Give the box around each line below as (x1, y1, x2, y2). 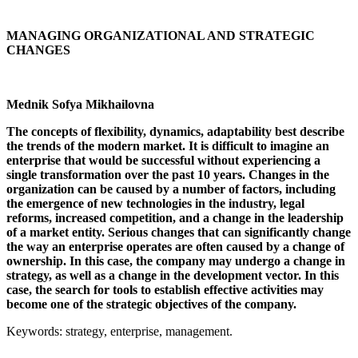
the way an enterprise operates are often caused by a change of (6, 239, 344, 253)
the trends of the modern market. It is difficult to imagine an (6, 138, 329, 153)
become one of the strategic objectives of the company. (6, 296, 296, 311)
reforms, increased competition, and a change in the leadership (6, 210, 344, 225)
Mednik (6, 97, 52, 111)
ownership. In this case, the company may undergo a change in (6, 253, 345, 268)
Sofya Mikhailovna (52, 97, 154, 111)
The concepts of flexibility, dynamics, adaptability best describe (6, 124, 344, 138)
